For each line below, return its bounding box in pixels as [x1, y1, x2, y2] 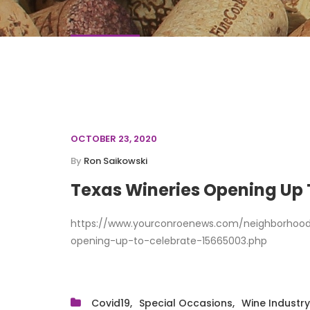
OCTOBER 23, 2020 [71, 132, 157, 145]
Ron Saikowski [84, 154, 147, 167]
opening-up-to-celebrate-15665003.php [71, 234, 267, 248]
